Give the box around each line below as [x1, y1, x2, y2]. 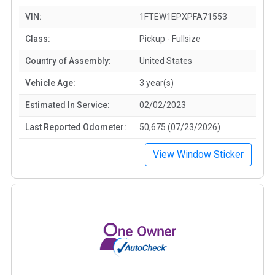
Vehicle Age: [25, 77, 76, 88]
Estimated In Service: [25, 99, 110, 110]
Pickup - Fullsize [139, 33, 201, 44]
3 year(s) [139, 77, 174, 88]
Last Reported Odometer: [25, 122, 126, 132]
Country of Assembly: [25, 55, 111, 66]
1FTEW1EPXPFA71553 [139, 11, 227, 21]
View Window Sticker [153, 148, 244, 160]
